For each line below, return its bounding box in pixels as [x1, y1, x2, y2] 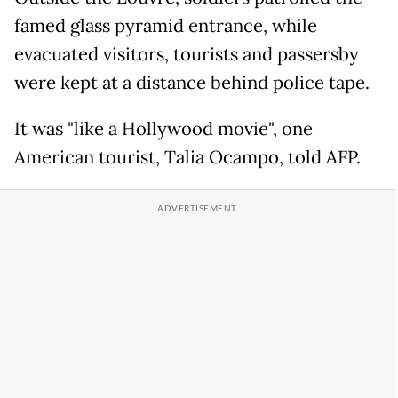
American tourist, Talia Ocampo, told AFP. [14, 145, 361, 169]
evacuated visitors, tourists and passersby [14, 42, 359, 66]
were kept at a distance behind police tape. [14, 70, 370, 94]
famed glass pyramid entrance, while [14, 13, 317, 37]
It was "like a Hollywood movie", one [14, 116, 313, 140]
